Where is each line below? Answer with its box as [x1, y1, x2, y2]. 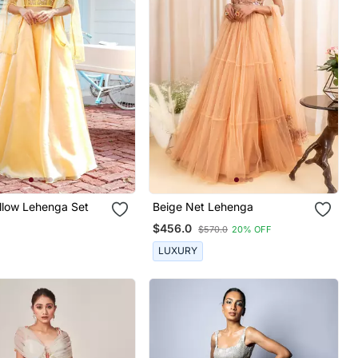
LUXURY [158, 245, 198, 257]
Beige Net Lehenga [153, 199, 254, 213]
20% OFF [232, 223, 272, 235]
